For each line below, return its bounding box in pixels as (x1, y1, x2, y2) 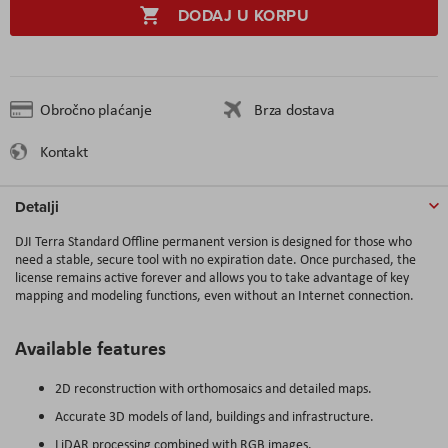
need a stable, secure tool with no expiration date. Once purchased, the (15, 249, 416, 268)
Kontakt (40, 140, 88, 162)
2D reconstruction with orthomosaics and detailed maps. (55, 378, 372, 397)
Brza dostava (254, 98, 335, 120)
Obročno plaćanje (40, 98, 152, 120)
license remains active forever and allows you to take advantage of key (15, 267, 409, 286)
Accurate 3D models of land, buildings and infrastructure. (55, 406, 374, 425)
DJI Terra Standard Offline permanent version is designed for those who (15, 231, 412, 250)
